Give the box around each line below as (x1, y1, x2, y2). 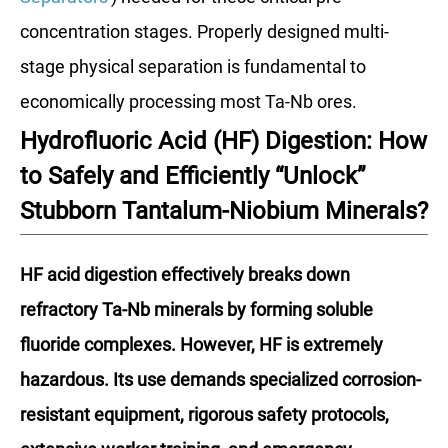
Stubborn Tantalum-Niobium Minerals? (20, 196, 428, 225)
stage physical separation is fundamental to (20, 55, 366, 77)
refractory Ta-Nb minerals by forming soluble (20, 298, 373, 320)
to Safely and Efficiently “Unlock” (20, 161, 366, 190)
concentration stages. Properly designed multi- (20, 20, 389, 42)
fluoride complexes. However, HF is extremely (20, 333, 383, 355)
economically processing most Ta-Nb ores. (20, 90, 357, 112)
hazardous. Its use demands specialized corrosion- (20, 368, 421, 390)
